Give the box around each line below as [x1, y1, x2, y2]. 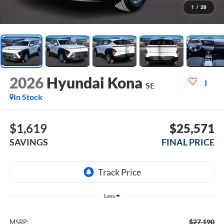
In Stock [13, 92, 42, 102]
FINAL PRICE [161, 136, 215, 147]
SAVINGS [9, 136, 48, 147]
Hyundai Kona [46, 73, 142, 92]
